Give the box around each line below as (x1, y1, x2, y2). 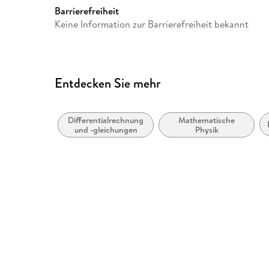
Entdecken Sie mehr (55, 73, 161, 92)
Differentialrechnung (68, 114, 144, 127)
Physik (195, 124, 219, 136)
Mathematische (178, 114, 235, 127)
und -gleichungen (74, 124, 138, 136)
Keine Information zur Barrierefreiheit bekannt (55, 17, 249, 31)
